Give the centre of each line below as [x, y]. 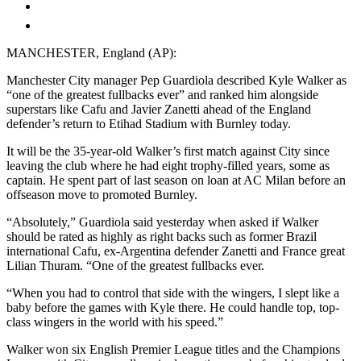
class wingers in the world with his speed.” [115, 322]
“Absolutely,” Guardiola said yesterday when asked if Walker [162, 222]
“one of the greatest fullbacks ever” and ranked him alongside [162, 94]
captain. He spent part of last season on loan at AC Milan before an [176, 180]
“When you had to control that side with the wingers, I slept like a [173, 293]
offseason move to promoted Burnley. [102, 194]
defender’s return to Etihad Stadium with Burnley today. [149, 123]
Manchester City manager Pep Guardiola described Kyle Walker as [176, 80]
